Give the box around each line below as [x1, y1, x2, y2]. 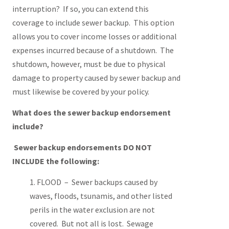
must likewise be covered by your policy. [12, 86, 149, 97]
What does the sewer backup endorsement [12, 107, 171, 118]
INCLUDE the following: [12, 156, 99, 166]
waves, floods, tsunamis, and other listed [29, 191, 172, 201]
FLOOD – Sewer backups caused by [36, 177, 157, 187]
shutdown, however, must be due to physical [12, 59, 166, 69]
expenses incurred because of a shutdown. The [12, 45, 174, 55]
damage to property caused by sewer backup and [12, 73, 180, 83]
